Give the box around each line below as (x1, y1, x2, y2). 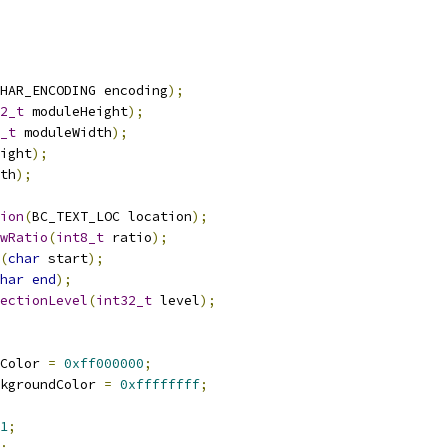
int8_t (56, 229, 104, 246)
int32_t (96, 292, 152, 309)
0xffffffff (120, 376, 200, 393)
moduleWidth (16, 124, 112, 141)
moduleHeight (24, 103, 128, 120)
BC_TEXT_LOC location (32, 208, 192, 225)
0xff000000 (64, 355, 144, 372)
